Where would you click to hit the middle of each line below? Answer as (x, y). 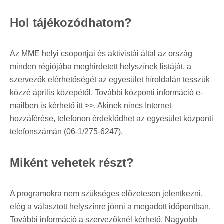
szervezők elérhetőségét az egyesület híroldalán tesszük (110, 79)
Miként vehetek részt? (72, 162)
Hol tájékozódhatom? (71, 22)
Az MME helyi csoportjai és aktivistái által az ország (101, 53)
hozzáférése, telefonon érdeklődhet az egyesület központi (112, 118)
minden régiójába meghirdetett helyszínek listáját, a (101, 66)
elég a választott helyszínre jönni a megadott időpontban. (110, 206)
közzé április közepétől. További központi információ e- (106, 92)
